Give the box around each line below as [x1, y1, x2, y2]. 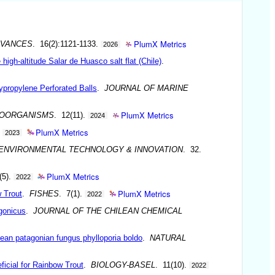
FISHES [29, 188, 59, 198]
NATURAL [149, 233, 186, 242]
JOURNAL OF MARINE [104, 83, 188, 93]
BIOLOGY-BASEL [90, 260, 155, 269]
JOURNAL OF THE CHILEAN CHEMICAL [33, 206, 182, 215]
